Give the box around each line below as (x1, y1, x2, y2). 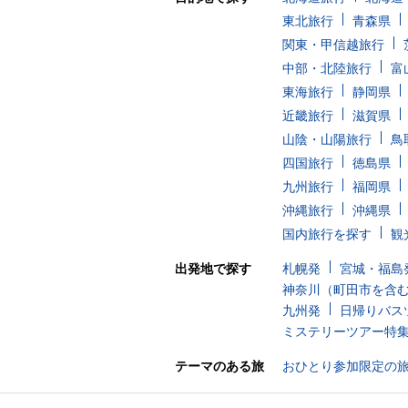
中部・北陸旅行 (282, 61, 372, 76)
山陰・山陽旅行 (282, 132, 372, 148)
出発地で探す (175, 261, 251, 277)
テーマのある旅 (175, 359, 264, 374)
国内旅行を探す (282, 227, 372, 242)
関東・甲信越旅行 (282, 37, 384, 53)
